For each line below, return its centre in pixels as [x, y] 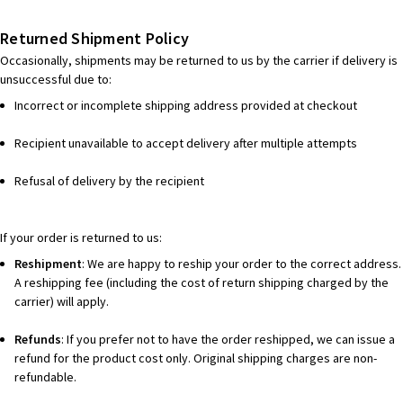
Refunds [38, 340]
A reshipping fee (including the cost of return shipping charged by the [202, 283]
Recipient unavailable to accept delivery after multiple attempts [186, 143]
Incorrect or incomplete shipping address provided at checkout [186, 106]
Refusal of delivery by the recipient [110, 181]
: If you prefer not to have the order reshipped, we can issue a [228, 340]
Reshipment [49, 264]
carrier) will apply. [62, 302]
